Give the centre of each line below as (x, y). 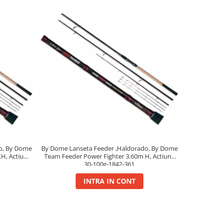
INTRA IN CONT (109, 181)
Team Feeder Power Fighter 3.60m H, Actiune (109, 156)
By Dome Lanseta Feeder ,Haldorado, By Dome (109, 148)
